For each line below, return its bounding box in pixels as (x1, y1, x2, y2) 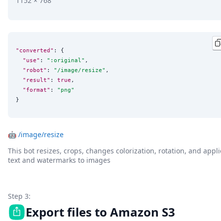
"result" (23, 76, 50, 83)
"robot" (23, 66, 47, 74)
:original (50, 56, 81, 64)
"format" (23, 86, 50, 93)
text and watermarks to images (8, 155, 110, 165)
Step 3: (8, 191, 31, 201)
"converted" (16, 46, 54, 54)
